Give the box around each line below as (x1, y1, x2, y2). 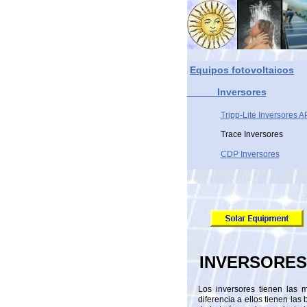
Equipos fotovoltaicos (190, 64, 294, 75)
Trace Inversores (220, 130, 283, 139)
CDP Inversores (220, 149, 280, 159)
